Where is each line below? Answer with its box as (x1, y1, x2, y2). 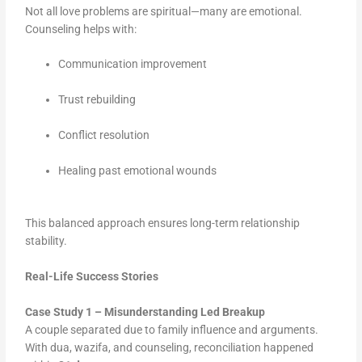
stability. (25, 234, 68, 247)
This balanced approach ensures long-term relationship (25, 216, 301, 229)
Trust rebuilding (58, 93, 137, 107)
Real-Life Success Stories (25, 269, 159, 283)
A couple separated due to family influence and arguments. (25, 322, 319, 336)
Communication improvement (58, 57, 208, 71)
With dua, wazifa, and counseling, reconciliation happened (25, 340, 314, 354)
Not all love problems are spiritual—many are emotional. (25, 4, 303, 18)
